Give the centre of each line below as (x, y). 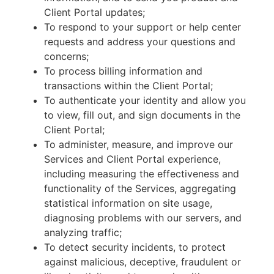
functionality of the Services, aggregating (140, 188)
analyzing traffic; (83, 232)
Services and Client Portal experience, (132, 159)
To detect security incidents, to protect (135, 247)
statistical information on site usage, (128, 203)
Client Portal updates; (94, 12)
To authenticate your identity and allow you (145, 100)
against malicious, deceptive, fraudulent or (143, 262)
